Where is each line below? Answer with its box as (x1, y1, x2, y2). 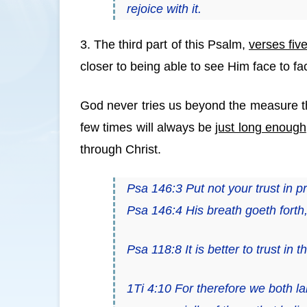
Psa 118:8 (126, 242, 185, 256)
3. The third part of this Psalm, (80, 37, 249, 51)
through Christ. (80, 142, 161, 156)
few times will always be (80, 120, 216, 134)
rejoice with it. (126, 2, 201, 16)
